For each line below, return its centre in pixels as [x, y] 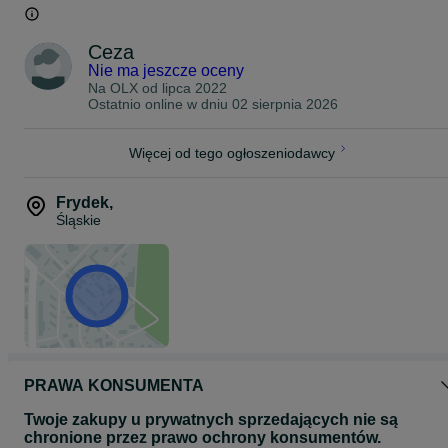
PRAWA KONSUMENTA [114, 385]
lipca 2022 [194, 88]
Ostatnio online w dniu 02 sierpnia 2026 [213, 104]
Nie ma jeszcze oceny [166, 70]
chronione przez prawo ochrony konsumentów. [202, 437]
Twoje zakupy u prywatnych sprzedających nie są [211, 419]
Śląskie [78, 220]
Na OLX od [125, 88]
